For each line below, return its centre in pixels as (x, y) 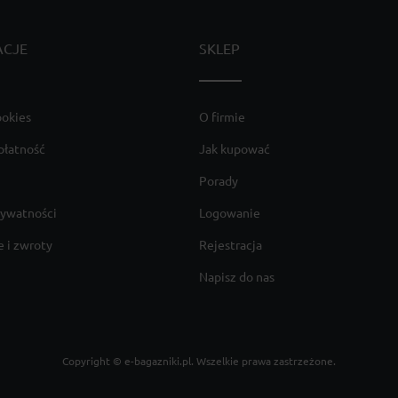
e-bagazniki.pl (158, 362)
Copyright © (93, 362)
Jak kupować (235, 150)
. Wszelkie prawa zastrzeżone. (263, 362)
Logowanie (230, 214)
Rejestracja (231, 246)
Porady (219, 182)
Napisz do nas (237, 278)
